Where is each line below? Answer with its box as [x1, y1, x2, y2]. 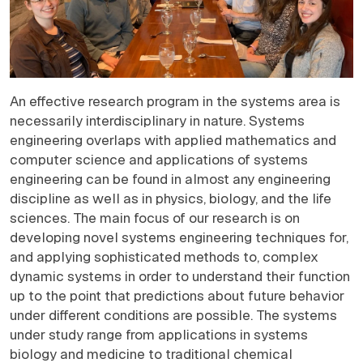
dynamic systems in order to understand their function [10, 267, 350, 285]
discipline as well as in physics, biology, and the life [10, 189, 331, 207]
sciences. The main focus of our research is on [10, 208, 300, 227]
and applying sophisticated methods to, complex [10, 247, 318, 266]
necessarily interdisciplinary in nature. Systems [10, 111, 305, 130]
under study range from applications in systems [10, 325, 308, 344]
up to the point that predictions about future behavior [10, 286, 344, 305]
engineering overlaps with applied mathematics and [10, 130, 336, 149]
